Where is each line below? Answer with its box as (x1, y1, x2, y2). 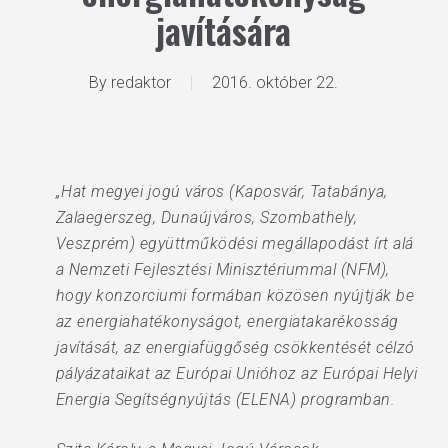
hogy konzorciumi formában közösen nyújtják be (55, 286, 415, 305)
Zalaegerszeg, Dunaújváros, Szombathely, (55, 208, 358, 227)
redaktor (111, 73, 172, 92)
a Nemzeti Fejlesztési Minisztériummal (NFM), (55, 260, 390, 279)
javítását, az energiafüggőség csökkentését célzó (55, 338, 415, 357)
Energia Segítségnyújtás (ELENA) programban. (55, 390, 396, 409)
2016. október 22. (212, 73, 339, 92)
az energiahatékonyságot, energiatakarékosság (55, 312, 399, 331)
